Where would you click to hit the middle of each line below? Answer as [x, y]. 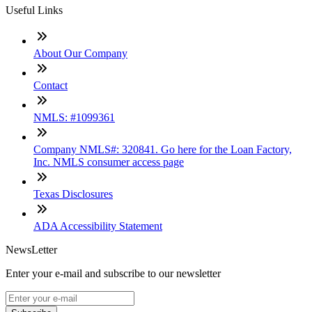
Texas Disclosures [73, 194]
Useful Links [34, 10]
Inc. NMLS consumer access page [109, 162]
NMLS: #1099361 [74, 117]
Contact [50, 85]
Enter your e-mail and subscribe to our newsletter [113, 273]
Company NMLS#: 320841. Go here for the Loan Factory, [163, 149]
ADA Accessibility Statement [98, 226]
